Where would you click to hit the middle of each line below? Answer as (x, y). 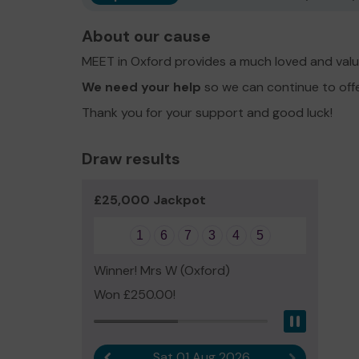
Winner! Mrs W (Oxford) (162, 270)
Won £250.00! (135, 294)
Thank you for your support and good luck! (207, 113)
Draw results (131, 159)
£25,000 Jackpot (150, 200)
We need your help (141, 87)
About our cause (146, 36)
